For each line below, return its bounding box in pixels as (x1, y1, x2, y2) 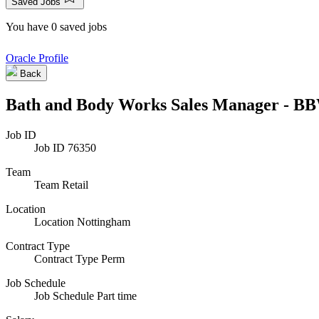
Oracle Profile (6, 52, 68, 64)
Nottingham (77, 215, 130, 228)
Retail (62, 178, 88, 191)
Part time (97, 289, 137, 302)
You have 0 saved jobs (6, 21, 107, 33)
